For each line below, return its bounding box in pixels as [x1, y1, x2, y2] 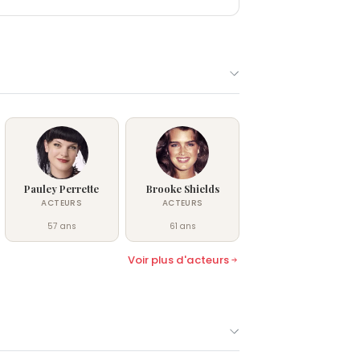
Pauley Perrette [24, 182, 100, 195]
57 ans [47, 220, 76, 233]
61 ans [169, 220, 196, 233]
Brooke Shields [145, 182, 219, 195]
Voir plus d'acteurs [127, 252, 229, 268]
